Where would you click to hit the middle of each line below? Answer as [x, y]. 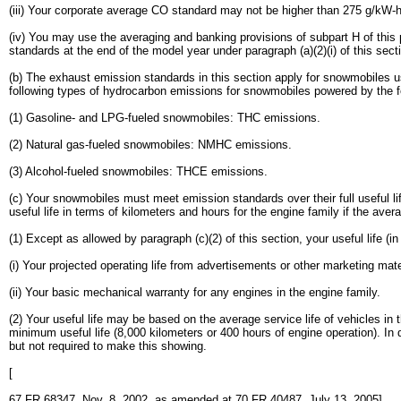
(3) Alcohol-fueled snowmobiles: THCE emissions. [138, 171]
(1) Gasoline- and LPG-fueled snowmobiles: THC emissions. [165, 118]
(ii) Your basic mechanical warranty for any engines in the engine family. [195, 292]
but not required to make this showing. [108, 346]
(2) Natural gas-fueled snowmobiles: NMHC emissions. [150, 145]
